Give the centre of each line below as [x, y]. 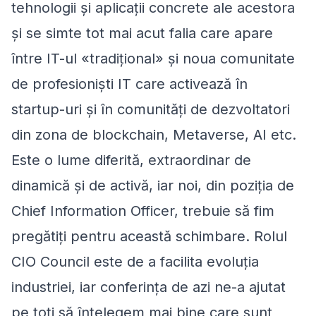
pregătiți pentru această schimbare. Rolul [149, 236]
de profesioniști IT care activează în [129, 84]
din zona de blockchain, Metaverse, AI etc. [154, 134]
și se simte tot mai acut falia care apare [142, 33]
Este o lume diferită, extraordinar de [131, 160]
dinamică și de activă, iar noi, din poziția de [153, 185]
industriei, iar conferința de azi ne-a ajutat [148, 287]
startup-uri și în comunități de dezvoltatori [151, 109]
